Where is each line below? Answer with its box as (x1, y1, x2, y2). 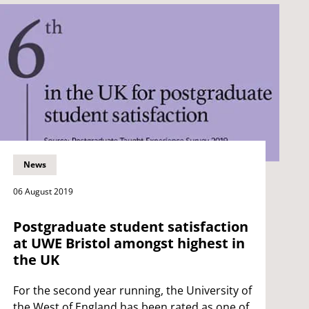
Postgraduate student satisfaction (12, 217, 248, 236)
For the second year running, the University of (12, 282, 252, 298)
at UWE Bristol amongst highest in (12, 233, 245, 252)
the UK (12, 250, 59, 269)
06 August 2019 (12, 185, 73, 197)
